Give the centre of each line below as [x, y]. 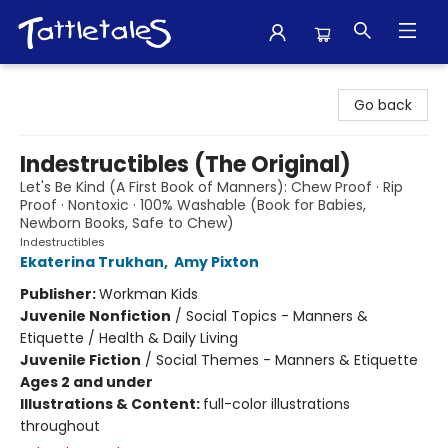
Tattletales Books [75, 83]
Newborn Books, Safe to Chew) [127, 223]
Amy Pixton [216, 262]
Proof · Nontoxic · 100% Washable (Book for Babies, [193, 205]
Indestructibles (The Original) [185, 164]
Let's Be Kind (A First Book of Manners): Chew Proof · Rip [211, 187]
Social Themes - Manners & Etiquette [287, 360]
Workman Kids [148, 294]
